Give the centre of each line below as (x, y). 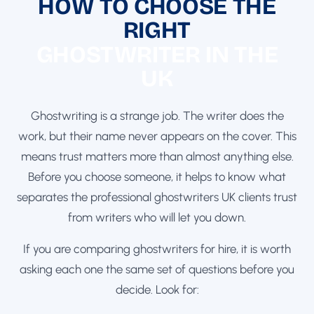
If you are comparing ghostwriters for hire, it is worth (157, 248)
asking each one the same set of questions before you (157, 269)
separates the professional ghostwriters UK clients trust (157, 197)
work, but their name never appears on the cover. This (157, 136)
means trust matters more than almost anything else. (157, 156)
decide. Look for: (157, 289)
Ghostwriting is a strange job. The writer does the (157, 115)
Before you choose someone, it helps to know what (157, 176)
